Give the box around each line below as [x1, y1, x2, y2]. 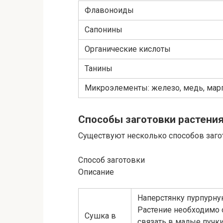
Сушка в [85, 211, 116, 221]
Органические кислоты [85, 44, 171, 54]
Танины [85, 64, 112, 74]
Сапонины [85, 25, 122, 35]
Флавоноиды [85, 5, 134, 15]
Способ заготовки [78, 155, 145, 165]
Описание [78, 167, 114, 177]
